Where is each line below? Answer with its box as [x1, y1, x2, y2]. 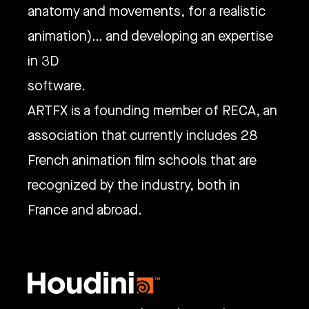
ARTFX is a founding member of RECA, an [28, 101, 277, 120]
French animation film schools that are [28, 151, 257, 170]
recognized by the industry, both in [28, 176, 240, 195]
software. [28, 77, 86, 95]
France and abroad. [28, 201, 142, 219]
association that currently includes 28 [28, 126, 257, 145]
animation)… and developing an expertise [28, 27, 273, 46]
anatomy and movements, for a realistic [28, 2, 266, 21]
